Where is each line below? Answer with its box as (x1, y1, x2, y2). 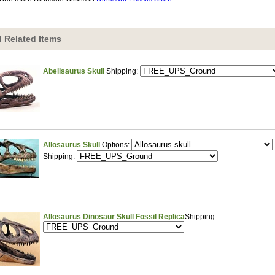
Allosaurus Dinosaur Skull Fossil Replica (43, 212, 185, 222)
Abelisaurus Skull (43, 67, 106, 76)
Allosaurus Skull (43, 141, 102, 150)
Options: (102, 141, 131, 150)
